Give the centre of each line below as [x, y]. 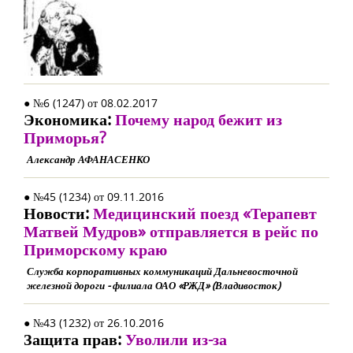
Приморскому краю [95, 249]
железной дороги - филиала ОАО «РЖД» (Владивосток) [154, 285]
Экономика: [69, 119]
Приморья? [65, 137]
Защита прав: [74, 339]
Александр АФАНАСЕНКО [88, 159]
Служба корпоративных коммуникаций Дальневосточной [162, 271]
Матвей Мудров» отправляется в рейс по [171, 231]
